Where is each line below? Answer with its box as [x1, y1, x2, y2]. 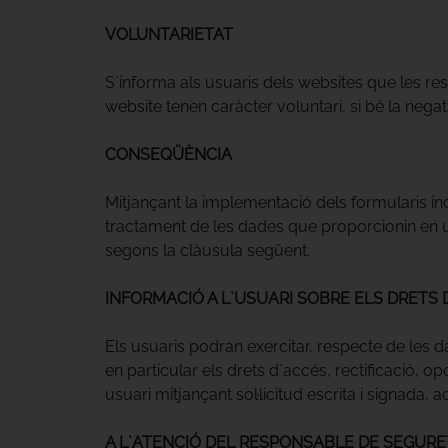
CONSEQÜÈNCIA [104, 144, 232, 164]
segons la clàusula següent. [104, 240, 310, 260]
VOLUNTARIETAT [104, 24, 233, 44]
